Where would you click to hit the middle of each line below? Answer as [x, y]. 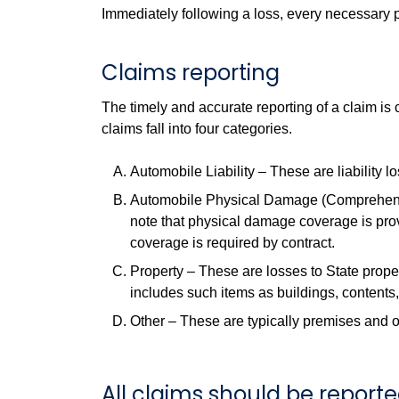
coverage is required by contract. [232, 243]
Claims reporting [191, 73]
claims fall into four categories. [197, 129]
